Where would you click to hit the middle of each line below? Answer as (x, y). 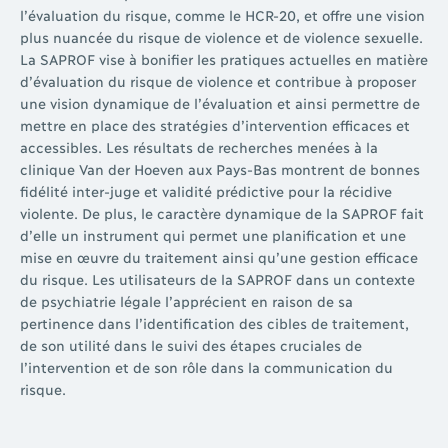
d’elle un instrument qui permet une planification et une (212, 234)
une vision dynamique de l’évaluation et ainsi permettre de (219, 102)
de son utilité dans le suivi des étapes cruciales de (190, 344)
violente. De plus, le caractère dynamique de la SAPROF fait (221, 212)
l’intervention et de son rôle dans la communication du (206, 366)
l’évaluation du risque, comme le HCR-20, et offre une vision (222, 14)
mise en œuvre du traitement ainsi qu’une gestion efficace (218, 256)
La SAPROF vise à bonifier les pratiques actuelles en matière (223, 58)
